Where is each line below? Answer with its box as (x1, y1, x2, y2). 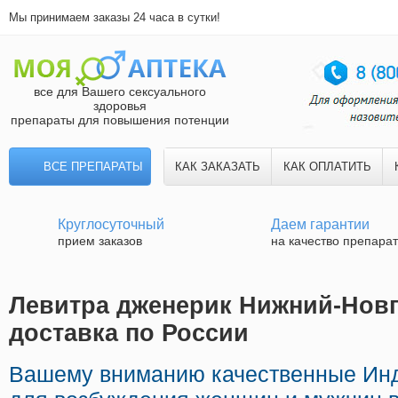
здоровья (93, 99, 147, 113)
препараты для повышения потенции (11, 113, 229, 127)
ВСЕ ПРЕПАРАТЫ (44, 160, 143, 173)
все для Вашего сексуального (34, 84, 206, 99)
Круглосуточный (58, 217, 164, 232)
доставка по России (9, 320, 249, 347)
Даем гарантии (271, 217, 370, 232)
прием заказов (58, 234, 142, 248)
